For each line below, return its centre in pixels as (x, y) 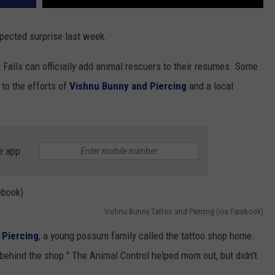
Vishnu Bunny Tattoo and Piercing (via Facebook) (184, 212)
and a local (210, 86)
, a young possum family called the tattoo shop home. (147, 236)
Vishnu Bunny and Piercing (128, 86)
